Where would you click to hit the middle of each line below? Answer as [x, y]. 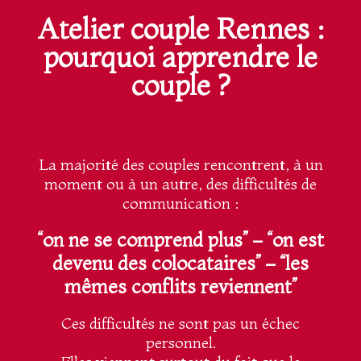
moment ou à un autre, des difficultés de [180, 184]
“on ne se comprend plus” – [152, 240]
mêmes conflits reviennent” [180, 287]
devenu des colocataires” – [166, 263]
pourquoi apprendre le [180, 57]
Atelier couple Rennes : [180, 29]
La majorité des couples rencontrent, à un [180, 165]
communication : [180, 203]
